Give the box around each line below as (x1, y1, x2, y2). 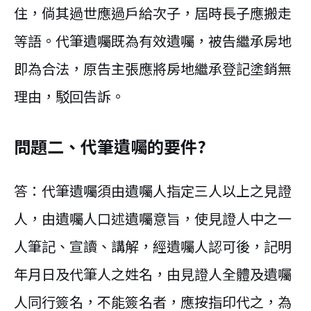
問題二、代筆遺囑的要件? (14, 134, 206, 159)
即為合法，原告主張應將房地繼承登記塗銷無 (14, 58, 292, 79)
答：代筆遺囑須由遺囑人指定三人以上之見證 (14, 180, 292, 201)
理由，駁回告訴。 (14, 86, 125, 107)
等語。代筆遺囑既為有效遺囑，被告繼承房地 (14, 31, 292, 51)
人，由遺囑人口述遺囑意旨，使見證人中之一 (14, 208, 292, 229)
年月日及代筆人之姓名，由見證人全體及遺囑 (14, 264, 292, 285)
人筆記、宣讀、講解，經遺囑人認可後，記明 (14, 236, 292, 257)
